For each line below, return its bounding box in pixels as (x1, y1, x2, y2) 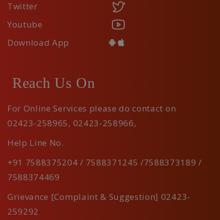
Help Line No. (7, 137, 64, 149)
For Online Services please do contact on (7, 103, 176, 114)
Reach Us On (12, 75, 95, 91)
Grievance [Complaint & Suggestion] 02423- (7, 191, 191, 203)
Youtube (7, 19, 43, 30)
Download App (7, 37, 70, 49)
